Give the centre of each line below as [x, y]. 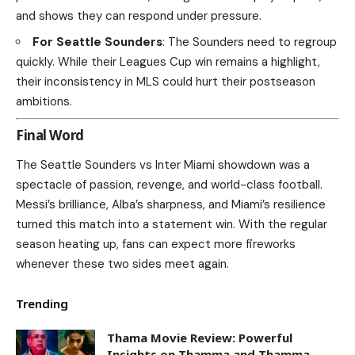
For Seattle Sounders [97, 42]
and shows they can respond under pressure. [139, 16]
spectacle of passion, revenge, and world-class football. [169, 185]
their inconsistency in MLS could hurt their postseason [166, 82]
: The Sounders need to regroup [250, 42]
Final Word [50, 135]
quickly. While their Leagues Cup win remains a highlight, [168, 62]
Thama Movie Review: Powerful [200, 338]
